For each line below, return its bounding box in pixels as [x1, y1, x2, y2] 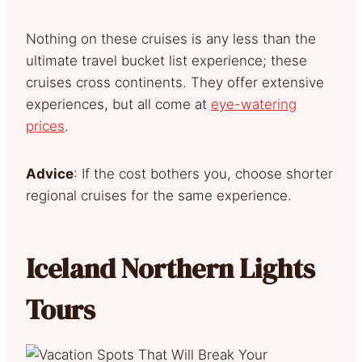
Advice [26, 165, 74, 182]
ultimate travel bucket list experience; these [26, 52, 307, 69]
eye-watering [211, 95, 297, 112]
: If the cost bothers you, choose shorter [74, 165, 333, 182]
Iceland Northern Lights [26, 249, 315, 287]
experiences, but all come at [26, 95, 211, 112]
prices [26, 117, 65, 134]
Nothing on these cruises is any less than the [26, 30, 316, 47]
